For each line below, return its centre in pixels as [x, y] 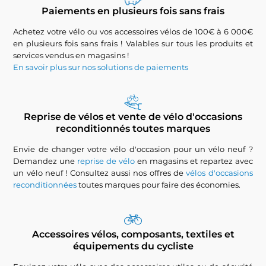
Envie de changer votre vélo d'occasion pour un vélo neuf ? [133, 149]
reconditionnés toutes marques [133, 129]
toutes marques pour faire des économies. [159, 185]
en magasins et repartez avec [194, 161]
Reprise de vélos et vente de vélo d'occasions [133, 117]
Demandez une [45, 161]
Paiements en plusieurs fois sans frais [133, 11]
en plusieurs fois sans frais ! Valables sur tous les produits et [133, 43]
